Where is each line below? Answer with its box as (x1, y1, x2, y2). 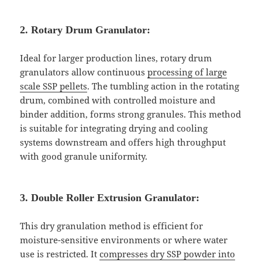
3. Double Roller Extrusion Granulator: (20, 192, 200, 204)
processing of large (147, 66, 227, 78)
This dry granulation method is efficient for (20, 220, 204, 232)
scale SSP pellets (20, 80, 88, 92)
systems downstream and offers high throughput (20, 136, 226, 149)
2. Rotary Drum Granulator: (20, 24, 151, 36)
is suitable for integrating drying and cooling (20, 122, 208, 135)
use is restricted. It (20, 248, 100, 260)
